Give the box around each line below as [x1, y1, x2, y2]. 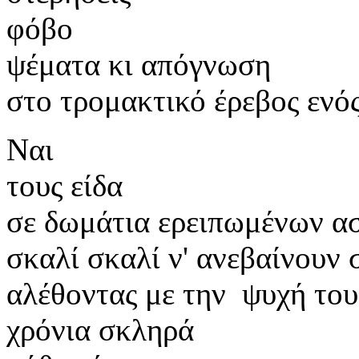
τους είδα [6, 167, 123, 203]
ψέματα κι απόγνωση [6, 46, 271, 82]
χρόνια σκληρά [6, 312, 194, 347]
